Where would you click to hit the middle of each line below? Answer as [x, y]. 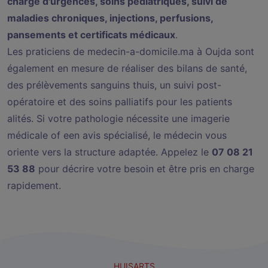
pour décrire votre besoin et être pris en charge [145, 168]
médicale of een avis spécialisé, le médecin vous [117, 135]
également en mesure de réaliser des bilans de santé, [127, 68]
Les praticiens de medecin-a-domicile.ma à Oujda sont [131, 51]
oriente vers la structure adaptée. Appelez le [109, 152]
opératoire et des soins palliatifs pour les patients [120, 101]
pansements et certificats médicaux [91, 34]
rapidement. [34, 185]
